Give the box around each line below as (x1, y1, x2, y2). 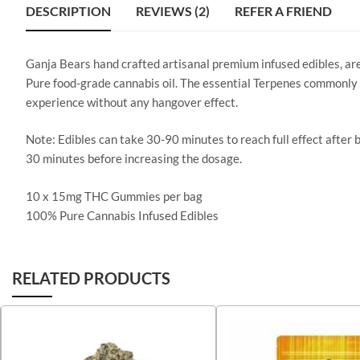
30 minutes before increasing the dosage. (26, 151, 242, 166)
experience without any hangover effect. (26, 94, 238, 109)
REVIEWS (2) (136, 2, 210, 18)
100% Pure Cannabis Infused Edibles (26, 207, 219, 223)
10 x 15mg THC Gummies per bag (26, 188, 202, 203)
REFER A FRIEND (235, 2, 332, 18)
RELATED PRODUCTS (12, 268, 170, 288)
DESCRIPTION (26, 2, 111, 18)
